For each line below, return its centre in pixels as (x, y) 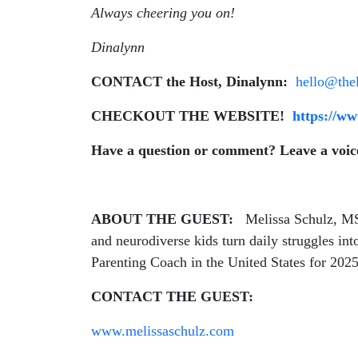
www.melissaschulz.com (163, 331)
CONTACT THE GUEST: (178, 296)
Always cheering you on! (165, 13)
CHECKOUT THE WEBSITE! (192, 116)
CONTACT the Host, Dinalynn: (189, 82)
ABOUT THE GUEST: (164, 219)
